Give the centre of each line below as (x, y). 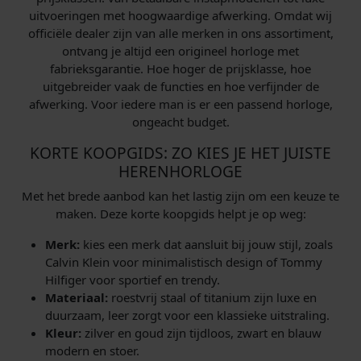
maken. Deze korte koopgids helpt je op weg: (180, 213)
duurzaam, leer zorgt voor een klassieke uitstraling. (187, 315)
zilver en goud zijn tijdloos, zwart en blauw (201, 332)
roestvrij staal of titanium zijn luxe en (212, 297)
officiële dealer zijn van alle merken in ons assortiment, (180, 33)
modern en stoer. (92, 350)
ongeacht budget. (180, 121)
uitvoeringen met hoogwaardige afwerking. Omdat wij (180, 15)
